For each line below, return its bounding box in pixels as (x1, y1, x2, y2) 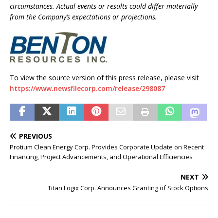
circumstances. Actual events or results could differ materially (10, 1, 198, 11)
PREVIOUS (19, 131, 52, 141)
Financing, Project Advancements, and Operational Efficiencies (10, 152, 193, 161)
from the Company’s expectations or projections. (10, 12, 157, 21)
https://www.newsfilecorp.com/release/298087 (10, 84, 165, 93)
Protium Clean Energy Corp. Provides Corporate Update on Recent (10, 143, 204, 151)
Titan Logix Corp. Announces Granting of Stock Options (48, 183, 208, 192)
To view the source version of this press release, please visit (10, 73, 199, 82)
